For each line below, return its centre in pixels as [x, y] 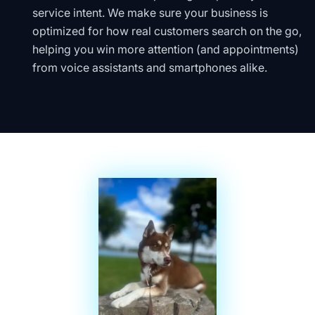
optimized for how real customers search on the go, [167, 31]
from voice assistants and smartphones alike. [150, 67]
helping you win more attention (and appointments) [166, 49]
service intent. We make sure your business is [150, 13]
